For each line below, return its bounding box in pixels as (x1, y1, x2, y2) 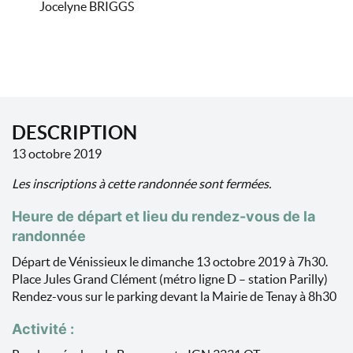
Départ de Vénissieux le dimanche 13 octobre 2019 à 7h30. (12, 255, 328, 269)
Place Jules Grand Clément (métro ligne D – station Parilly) (12, 272, 328, 286)
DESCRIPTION (12, 122, 137, 143)
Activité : (12, 321, 74, 337)
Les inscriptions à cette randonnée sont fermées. (12, 176, 271, 191)
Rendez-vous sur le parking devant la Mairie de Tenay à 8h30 (12, 289, 336, 303)
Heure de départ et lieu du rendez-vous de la (12, 208, 315, 225)
